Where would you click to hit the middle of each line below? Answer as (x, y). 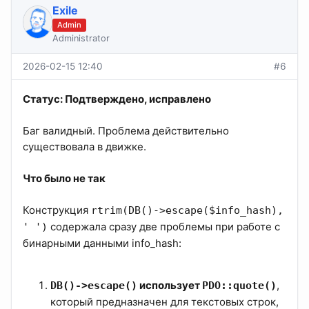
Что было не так (64, 179)
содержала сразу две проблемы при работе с (164, 227)
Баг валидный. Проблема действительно (126, 131)
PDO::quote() (239, 286)
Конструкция (57, 210)
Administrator (81, 39)
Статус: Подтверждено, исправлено (117, 99)
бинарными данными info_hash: (102, 243)
